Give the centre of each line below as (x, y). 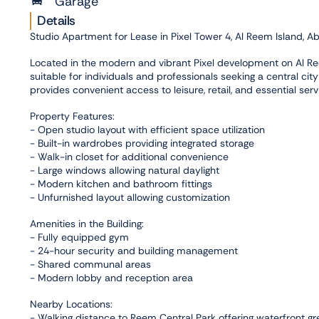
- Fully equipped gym (79, 237)
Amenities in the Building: (87, 224)
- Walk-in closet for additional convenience (129, 157)
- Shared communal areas (90, 265)
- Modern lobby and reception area (111, 278)
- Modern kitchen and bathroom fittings (121, 184)
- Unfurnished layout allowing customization (130, 198)
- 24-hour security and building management (134, 251)
